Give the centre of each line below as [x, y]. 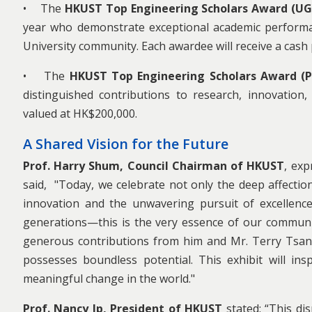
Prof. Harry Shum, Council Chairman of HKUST [154, 166]
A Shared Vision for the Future [126, 144]
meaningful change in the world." [109, 279]
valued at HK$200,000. [81, 114]
